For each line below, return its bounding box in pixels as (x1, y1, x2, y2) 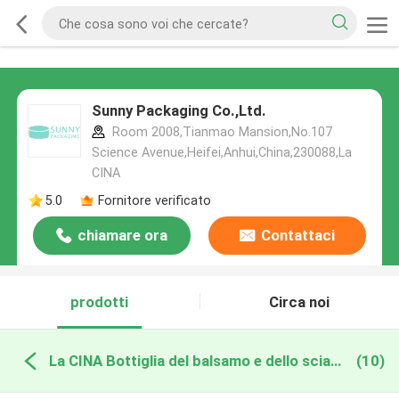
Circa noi (269, 293, 330, 312)
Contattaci (260, 226, 335, 245)
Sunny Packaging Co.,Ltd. (91, 102, 266, 120)
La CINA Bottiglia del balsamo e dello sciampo (330, 351, 341, 370)
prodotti (70, 293, 129, 312)
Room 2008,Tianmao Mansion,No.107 (108, 125, 332, 140)
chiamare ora (77, 226, 168, 245)
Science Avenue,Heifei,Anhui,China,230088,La (91, 145, 352, 160)
